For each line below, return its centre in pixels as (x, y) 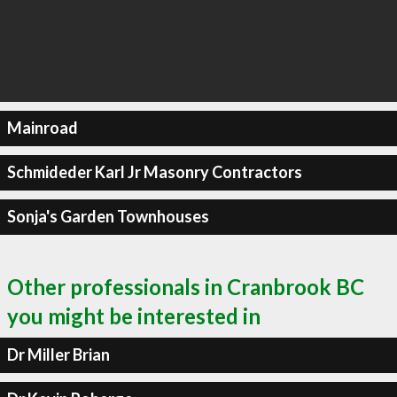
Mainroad (42, 128)
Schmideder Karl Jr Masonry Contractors (154, 172)
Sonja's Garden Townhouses (108, 216)
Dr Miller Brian (58, 354)
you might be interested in (134, 315)
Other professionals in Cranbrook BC (186, 286)
